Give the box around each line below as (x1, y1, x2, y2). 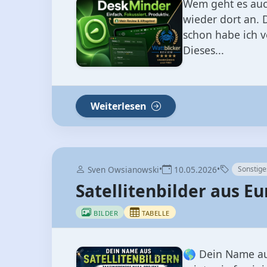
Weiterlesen (91, 100, 149, 113)
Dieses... (183, 43, 224, 58)
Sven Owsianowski (85, 164, 159, 176)
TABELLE (142, 209, 170, 218)
